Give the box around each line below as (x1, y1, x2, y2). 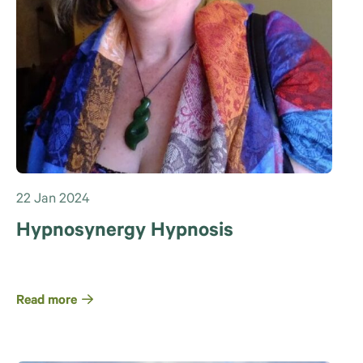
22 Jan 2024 (16, 192, 90, 208)
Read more (16, 293, 77, 309)
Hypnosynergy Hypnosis (16, 220, 233, 243)
